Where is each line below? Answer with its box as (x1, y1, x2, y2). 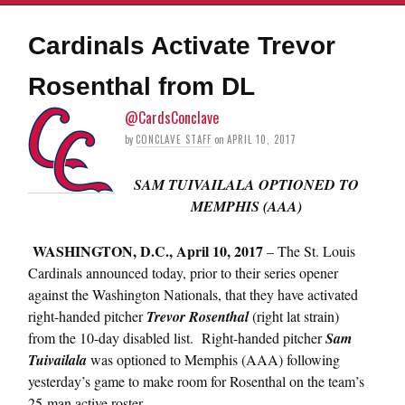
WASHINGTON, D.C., (33, 240, 176, 261)
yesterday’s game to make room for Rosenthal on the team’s (28, 371, 364, 391)
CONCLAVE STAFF (136, 131, 212, 146)
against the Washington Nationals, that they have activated (28, 284, 358, 304)
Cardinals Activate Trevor (28, 31, 335, 60)
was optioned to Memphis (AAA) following (87, 349, 340, 369)
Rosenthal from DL (28, 71, 255, 100)
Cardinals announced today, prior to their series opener (28, 262, 338, 282)
